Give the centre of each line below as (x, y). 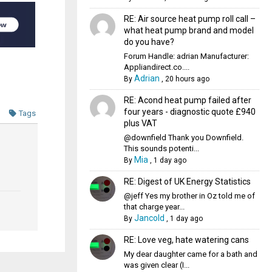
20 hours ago (187, 79)
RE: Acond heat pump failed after (187, 100)
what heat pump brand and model (189, 30)
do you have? (149, 42)
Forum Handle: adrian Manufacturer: (186, 56)
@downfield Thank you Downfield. (183, 138)
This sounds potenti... (161, 148)
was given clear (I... (156, 265)
